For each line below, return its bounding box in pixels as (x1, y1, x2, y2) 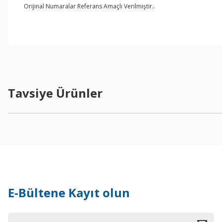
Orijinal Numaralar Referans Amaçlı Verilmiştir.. (24, 2, 155, 10)
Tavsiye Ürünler (8, 85, 103, 101)
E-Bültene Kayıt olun (8, 184, 130, 201)
